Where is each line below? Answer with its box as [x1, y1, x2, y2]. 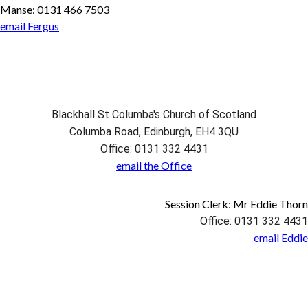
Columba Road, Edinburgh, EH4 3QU [69, 125, 239, 138]
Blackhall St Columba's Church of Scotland [52, 108, 256, 121]
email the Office [116, 159, 192, 172]
